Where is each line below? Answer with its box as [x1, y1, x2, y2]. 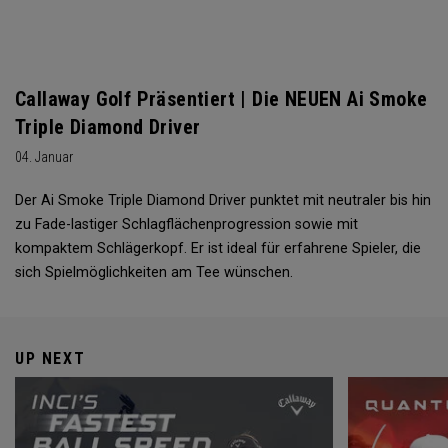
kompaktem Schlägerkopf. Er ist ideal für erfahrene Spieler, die [15, 240, 421, 258]
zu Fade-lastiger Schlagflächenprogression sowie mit [15, 216, 358, 234]
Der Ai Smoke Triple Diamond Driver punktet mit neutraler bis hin [15, 192, 431, 210]
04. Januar [15, 149, 73, 166]
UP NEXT [15, 349, 86, 369]
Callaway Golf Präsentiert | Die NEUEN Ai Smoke [15, 87, 428, 112]
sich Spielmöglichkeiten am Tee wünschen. [15, 264, 293, 282]
